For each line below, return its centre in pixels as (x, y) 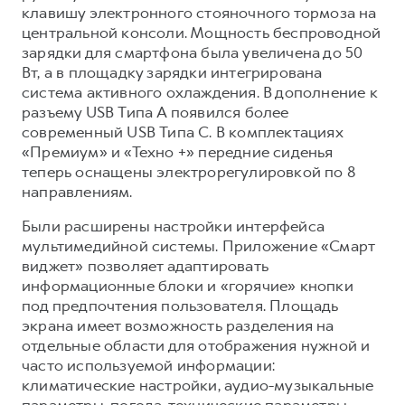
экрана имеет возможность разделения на (178, 325)
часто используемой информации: (148, 365)
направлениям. (77, 191)
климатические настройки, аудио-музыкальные (198, 385)
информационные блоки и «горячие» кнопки (188, 285)
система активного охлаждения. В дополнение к (199, 92)
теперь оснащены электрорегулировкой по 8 (189, 171)
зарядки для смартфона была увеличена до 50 (193, 52)
